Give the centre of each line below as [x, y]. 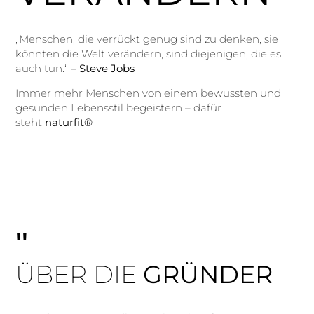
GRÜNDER [208, 274]
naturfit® [70, 123]
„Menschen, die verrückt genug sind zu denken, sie [147, 39]
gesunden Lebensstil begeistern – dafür [119, 108]
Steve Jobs [107, 68]
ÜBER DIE [80, 274]
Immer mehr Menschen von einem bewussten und [149, 93]
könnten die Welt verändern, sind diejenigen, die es [149, 54]
